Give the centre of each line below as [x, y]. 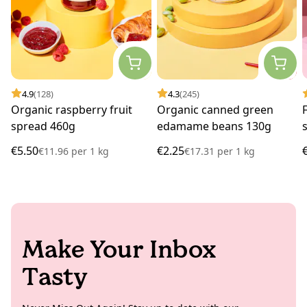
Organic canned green [215, 109]
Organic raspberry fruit [72, 109]
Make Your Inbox [119, 249]
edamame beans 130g [214, 126]
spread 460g [43, 126]
